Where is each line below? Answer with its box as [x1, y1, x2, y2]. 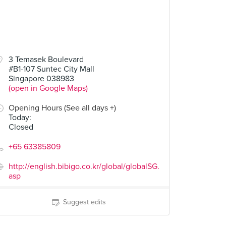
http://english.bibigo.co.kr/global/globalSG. [9, 161, 159, 172]
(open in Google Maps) [9, 83, 88, 93]
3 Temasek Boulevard [9, 54, 84, 65]
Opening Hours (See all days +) [9, 103, 116, 113]
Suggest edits [63, 198, 106, 206]
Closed [9, 122, 33, 132]
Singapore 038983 [9, 74, 74, 84]
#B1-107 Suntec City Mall [9, 64, 94, 74]
